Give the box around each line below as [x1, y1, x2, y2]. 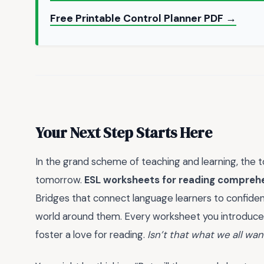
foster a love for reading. [35, 227, 147, 241]
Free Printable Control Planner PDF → [50, 12, 236, 25]
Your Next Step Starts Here [35, 122, 212, 143]
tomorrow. [35, 173, 84, 186]
